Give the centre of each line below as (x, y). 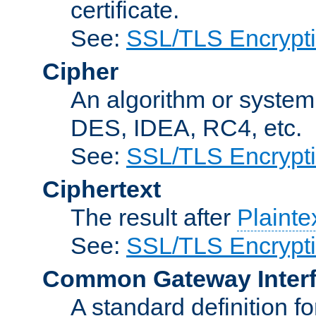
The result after (154, 217)
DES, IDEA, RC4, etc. (186, 127)
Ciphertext (102, 189)
